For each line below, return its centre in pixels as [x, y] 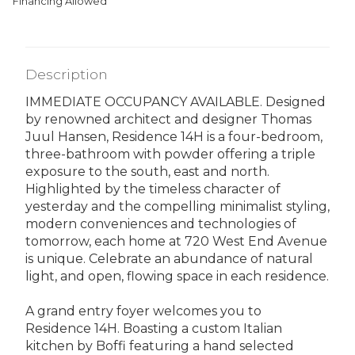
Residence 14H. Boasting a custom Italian [154, 328]
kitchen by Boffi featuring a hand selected [160, 345]
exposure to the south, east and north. [147, 171]
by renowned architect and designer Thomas [168, 119]
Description [67, 74]
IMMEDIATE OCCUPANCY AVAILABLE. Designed [176, 101]
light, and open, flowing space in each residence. [177, 276]
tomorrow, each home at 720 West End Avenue [176, 241]
